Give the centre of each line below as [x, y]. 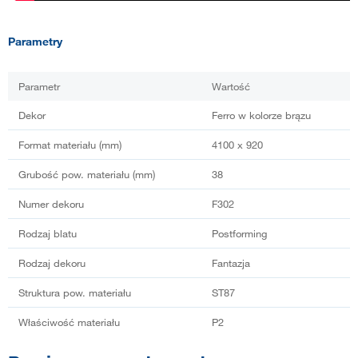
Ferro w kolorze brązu [261, 115]
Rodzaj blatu [48, 234]
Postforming [239, 234]
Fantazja [231, 263]
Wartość [231, 87]
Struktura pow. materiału [75, 293]
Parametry [35, 42]
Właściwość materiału [69, 322]
